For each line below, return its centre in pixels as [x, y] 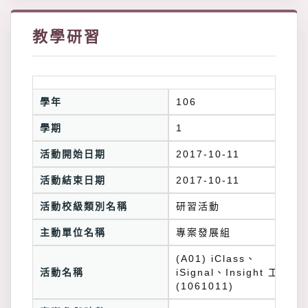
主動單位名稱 [73, 232]
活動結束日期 [73, 180]
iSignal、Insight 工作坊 [239, 272]
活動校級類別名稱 [84, 206]
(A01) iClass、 [216, 258]
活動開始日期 [73, 154]
